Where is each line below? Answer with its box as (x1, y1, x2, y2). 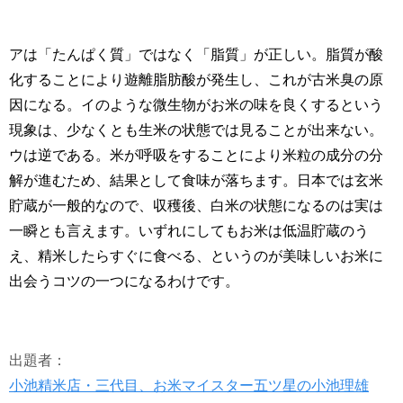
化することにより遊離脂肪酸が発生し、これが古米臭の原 (9, 69, 383, 90)
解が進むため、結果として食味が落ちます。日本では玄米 (9, 170, 383, 191)
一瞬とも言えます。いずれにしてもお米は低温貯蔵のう (9, 220, 369, 241)
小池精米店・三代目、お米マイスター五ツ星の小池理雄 (9, 375, 369, 396)
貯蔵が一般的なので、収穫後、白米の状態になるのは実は (9, 195, 383, 216)
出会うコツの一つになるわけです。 (9, 271, 239, 291)
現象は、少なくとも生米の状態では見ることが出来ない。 (9, 120, 383, 140)
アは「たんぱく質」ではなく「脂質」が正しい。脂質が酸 (9, 44, 383, 65)
